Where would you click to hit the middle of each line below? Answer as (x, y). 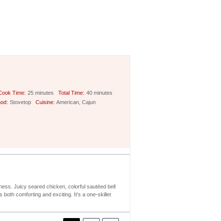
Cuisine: (45, 102)
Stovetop (21, 102)
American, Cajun (76, 102)
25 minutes (41, 92)
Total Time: (71, 92)
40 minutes (99, 92)
